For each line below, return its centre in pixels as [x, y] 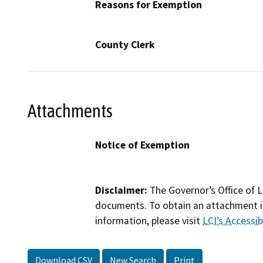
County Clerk [125, 45]
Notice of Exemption [142, 145]
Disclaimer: [121, 190]
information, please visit [149, 220]
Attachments [70, 111]
